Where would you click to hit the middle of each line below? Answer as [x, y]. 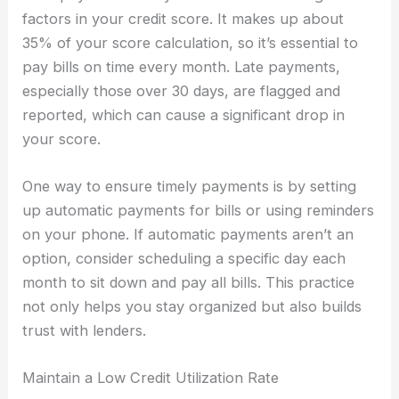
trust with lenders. [85, 331]
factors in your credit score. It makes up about [183, 18]
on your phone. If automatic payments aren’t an [188, 235]
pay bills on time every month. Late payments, [182, 66]
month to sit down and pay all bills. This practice [189, 283]
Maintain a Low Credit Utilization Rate [151, 378]
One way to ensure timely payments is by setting [190, 187]
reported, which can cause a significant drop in [184, 114]
